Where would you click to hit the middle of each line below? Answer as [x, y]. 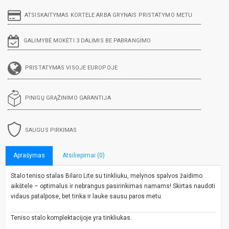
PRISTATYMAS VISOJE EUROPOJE [71, 68]
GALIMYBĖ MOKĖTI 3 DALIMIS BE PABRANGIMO [87, 40]
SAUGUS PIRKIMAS [51, 130]
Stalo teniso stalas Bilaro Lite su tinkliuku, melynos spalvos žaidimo [107, 176]
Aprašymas [29, 155]
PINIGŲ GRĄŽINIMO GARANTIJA [68, 98]
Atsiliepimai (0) [84, 155]
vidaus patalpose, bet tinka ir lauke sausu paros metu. [87, 196]
